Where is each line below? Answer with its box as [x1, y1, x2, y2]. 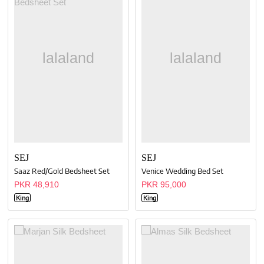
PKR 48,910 [14, 180, 60, 190]
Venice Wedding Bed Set [141, 166, 224, 176]
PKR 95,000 [141, 180, 187, 190]
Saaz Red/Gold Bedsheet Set [14, 166, 110, 176]
